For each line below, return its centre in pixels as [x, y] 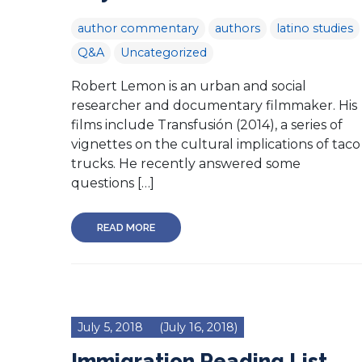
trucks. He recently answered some [186, 163]
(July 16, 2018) [197, 327]
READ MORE [126, 227]
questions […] [113, 183]
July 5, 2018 [110, 327]
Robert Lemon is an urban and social [189, 86]
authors [238, 28]
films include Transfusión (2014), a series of [207, 124]
